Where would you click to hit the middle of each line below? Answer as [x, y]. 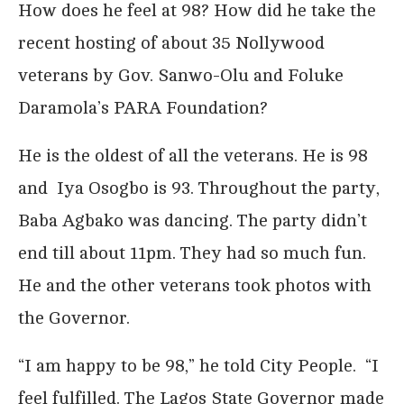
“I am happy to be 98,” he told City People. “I [198, 365]
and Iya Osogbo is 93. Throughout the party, [199, 188]
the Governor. [74, 317]
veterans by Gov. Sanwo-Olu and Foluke [181, 75]
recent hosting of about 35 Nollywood [171, 42]
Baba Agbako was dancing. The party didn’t [193, 220]
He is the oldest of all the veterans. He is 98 [193, 155]
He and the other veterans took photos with [195, 285]
